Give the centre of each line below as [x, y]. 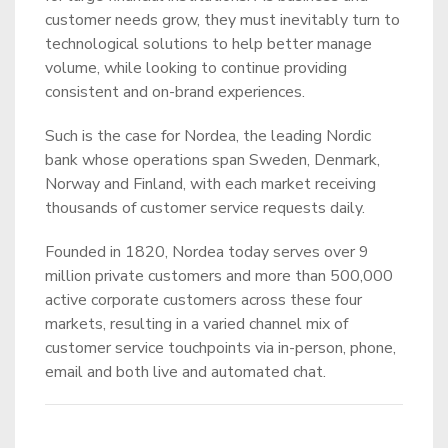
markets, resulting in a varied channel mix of [196, 324]
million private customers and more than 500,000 [219, 276]
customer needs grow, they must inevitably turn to [222, 20]
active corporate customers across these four [203, 300]
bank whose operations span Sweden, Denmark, [212, 160]
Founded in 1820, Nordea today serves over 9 [207, 252]
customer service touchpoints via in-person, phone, [220, 348]
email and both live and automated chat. [185, 372]
